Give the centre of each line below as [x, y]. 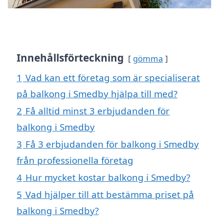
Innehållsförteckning [70, 58]
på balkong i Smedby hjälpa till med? [97, 94]
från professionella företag [75, 160]
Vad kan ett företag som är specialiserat [113, 78]
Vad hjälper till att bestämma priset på [110, 195]
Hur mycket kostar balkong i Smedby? [108, 177]
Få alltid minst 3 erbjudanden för [98, 111]
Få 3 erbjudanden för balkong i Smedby [112, 144]
